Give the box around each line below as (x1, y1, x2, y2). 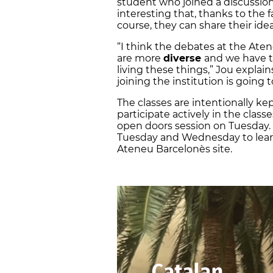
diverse (163, 52, 204, 65)
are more (117, 52, 163, 65)
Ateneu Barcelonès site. (117, 143, 235, 155)
